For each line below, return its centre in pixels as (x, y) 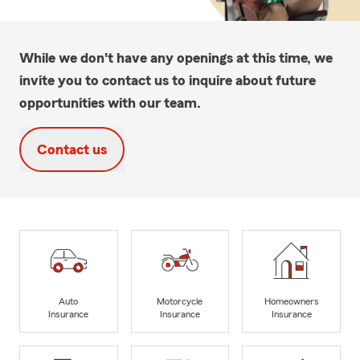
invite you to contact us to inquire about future (168, 80)
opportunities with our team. (110, 102)
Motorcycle (180, 302)
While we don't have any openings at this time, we (176, 57)
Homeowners (291, 302)
